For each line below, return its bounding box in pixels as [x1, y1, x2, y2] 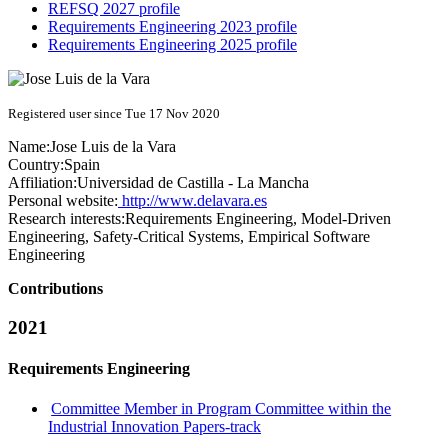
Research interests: [8, 210, 125, 228]
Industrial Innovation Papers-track [48, 417, 261, 435]
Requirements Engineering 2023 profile [48, 18, 297, 36]
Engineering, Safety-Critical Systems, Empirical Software [8, 228, 370, 246]
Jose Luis [50, 138, 113, 156]
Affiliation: [8, 174, 77, 192]
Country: [8, 156, 64, 174]
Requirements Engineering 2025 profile [48, 36, 297, 54]
